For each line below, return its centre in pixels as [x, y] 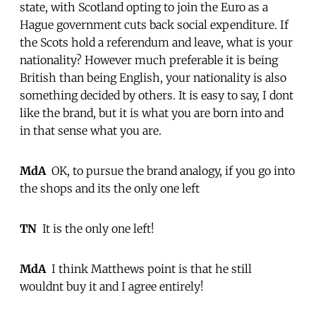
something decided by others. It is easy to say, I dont [157, 95]
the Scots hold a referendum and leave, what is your [156, 42]
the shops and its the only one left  [111, 188]
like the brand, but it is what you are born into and [152, 113]
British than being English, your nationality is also [153, 77]
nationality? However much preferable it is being [149, 60]
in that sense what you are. [91, 130]
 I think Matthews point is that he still [149, 268]
